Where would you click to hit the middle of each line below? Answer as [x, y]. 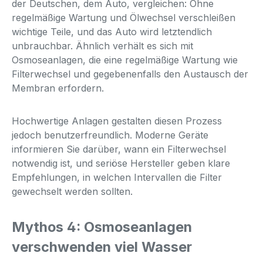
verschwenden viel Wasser [102, 247]
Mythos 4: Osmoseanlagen [102, 227]
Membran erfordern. [58, 88]
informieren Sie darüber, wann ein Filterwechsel [119, 149]
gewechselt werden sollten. [72, 191]
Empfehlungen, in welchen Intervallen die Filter [117, 177]
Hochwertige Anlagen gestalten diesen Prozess [117, 121]
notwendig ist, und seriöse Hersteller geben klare [121, 163]
